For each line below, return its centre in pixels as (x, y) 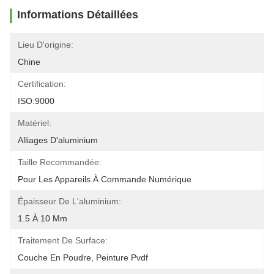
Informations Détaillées (78, 15)
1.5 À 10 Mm (43, 218)
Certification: (42, 84)
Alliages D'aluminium (58, 140)
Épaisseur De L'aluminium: (69, 201)
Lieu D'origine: (46, 45)
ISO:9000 (36, 101)
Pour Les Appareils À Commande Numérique (105, 179)
